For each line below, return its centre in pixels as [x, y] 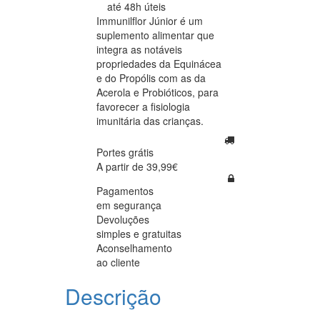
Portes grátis [125, 152]
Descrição [113, 296]
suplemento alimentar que [155, 35]
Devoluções [123, 219]
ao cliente [118, 262]
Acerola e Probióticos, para [157, 92]
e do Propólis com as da [151, 77]
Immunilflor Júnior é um [150, 20]
